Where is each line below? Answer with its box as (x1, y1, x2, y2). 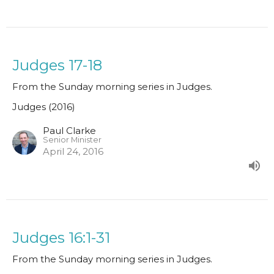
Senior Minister (43, 135, 102, 145)
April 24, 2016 (43, 146, 103, 158)
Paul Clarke (43, 125, 96, 137)
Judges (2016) (12, 101, 75, 113)
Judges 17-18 (12, 56, 102, 75)
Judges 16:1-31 (12, 229, 110, 247)
